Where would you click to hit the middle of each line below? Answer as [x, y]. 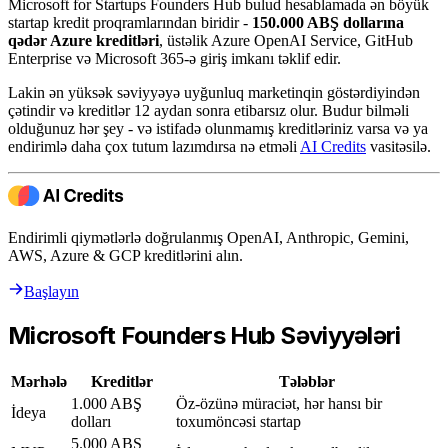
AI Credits [333, 146]
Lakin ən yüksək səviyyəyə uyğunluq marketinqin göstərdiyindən [214, 92]
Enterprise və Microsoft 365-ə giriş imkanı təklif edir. [174, 58]
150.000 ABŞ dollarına [328, 22]
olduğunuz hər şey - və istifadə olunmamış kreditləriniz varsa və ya [218, 128]
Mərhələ [39, 381]
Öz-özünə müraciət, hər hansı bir [279, 403]
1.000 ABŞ [106, 403]
